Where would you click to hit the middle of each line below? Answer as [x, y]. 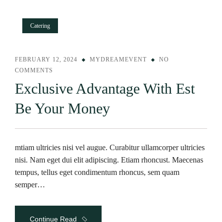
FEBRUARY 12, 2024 [46, 59]
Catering [40, 26]
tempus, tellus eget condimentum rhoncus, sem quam [97, 172]
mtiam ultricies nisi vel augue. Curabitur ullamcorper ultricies [110, 147]
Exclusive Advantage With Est [105, 88]
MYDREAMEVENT [118, 59]
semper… [30, 185]
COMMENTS [34, 70]
